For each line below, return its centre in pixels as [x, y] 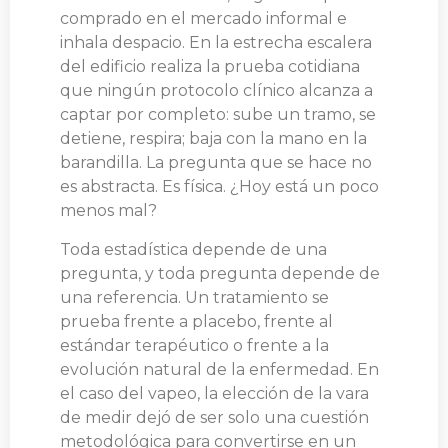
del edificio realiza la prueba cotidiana [210, 67]
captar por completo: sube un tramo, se [218, 115]
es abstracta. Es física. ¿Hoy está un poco [219, 187]
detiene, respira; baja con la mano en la [213, 139]
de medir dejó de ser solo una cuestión [214, 417]
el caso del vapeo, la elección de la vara [214, 393]
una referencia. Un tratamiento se [194, 297]
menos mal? [108, 211]
